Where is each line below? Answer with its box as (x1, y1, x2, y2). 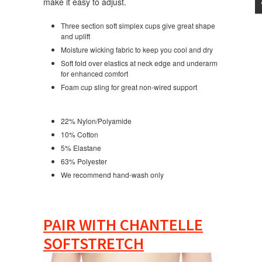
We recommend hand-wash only (61, 169, 164, 180)
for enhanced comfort (61, 68, 128, 78)
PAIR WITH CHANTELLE (43, 213, 203, 235)
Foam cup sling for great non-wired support (61, 81, 197, 92)
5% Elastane (61, 142, 101, 153)
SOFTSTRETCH (43, 232, 144, 254)
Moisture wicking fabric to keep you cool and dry (61, 44, 213, 54)
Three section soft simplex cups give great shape (61, 20, 215, 30)
